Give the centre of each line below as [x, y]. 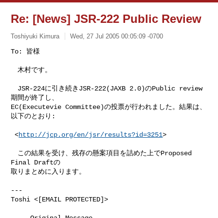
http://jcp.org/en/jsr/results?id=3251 [91, 135]
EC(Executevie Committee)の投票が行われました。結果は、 [109, 107]
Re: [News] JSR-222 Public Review [106, 19]
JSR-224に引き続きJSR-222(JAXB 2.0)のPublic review [107, 88]
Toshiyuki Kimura [35, 36]
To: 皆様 [26, 51]
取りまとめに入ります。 [48, 172]
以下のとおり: [33, 116]
